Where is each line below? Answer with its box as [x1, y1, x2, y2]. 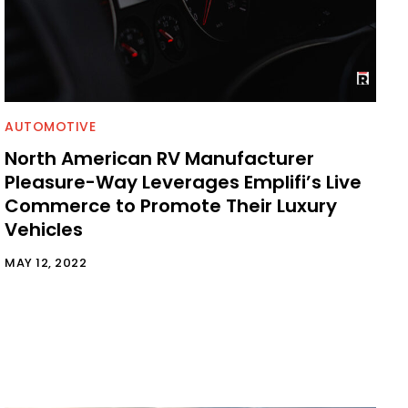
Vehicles [5, 217, 83, 243]
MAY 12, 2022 [5, 254, 87, 272]
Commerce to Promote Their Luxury [5, 193, 337, 219]
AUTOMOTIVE [5, 117, 96, 137]
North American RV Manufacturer [5, 146, 314, 172]
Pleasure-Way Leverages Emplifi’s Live [5, 169, 362, 196]
